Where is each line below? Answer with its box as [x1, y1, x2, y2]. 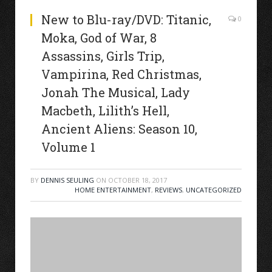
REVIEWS [155, 185, 182, 194]
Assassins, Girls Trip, [41, 48, 165, 64]
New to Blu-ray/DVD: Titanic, [41, 12, 211, 27]
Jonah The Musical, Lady [41, 84, 190, 100]
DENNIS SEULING [41, 175, 94, 185]
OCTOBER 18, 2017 [108, 175, 167, 185]
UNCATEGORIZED [186, 185, 242, 194]
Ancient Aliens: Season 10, [41, 121, 197, 137]
